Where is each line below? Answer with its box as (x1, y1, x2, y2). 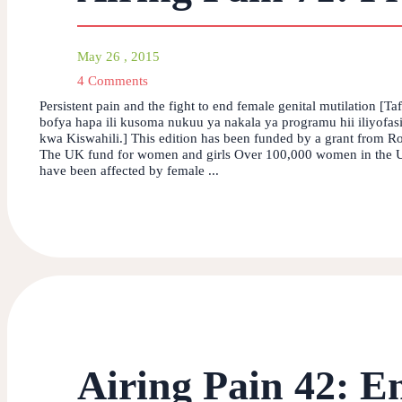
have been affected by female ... (39, 162, 219, 178)
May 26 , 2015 (77, 48, 160, 64)
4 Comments (77, 73, 148, 88)
